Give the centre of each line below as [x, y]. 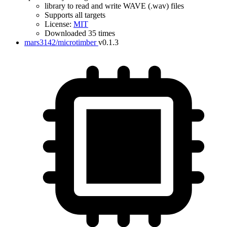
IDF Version [28, 48]
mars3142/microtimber [60, 42]
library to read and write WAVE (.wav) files [114, 6]
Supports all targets [75, 15]
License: [59, 24]
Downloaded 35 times [80, 33]
